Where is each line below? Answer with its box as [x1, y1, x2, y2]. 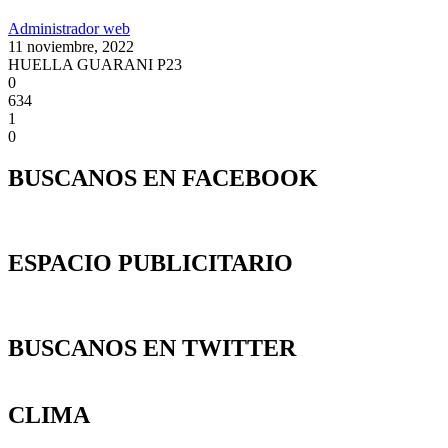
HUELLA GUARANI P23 [8, 55, 182, 73]
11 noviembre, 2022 [8, 37, 134, 55]
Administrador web [8, 19, 130, 37]
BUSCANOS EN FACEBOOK [8, 165, 318, 192]
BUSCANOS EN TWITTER [8, 335, 296, 362]
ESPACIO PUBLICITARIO [8, 250, 293, 277]
